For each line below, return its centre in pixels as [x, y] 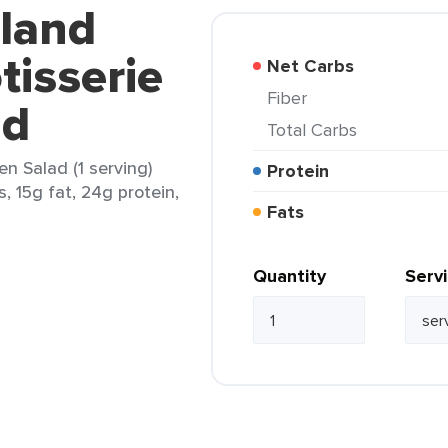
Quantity [289, 276]
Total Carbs [316, 129]
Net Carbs [317, 66]
